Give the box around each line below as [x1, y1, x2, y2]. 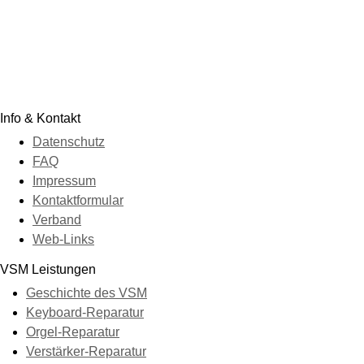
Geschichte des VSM [26, 285, 147, 300]
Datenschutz [32, 134, 105, 149]
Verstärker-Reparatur [26, 344, 146, 358]
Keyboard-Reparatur [26, 305, 144, 319]
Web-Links [32, 232, 94, 246]
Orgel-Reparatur [26, 324, 119, 339]
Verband [32, 212, 81, 227]
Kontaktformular [32, 193, 123, 207]
